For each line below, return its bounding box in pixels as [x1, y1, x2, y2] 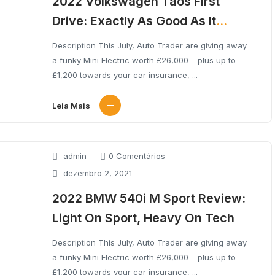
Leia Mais [52, 100, 90, 110]
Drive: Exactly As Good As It [52, 14, 216, 28]
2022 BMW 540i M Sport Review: [52, 191, 246, 206]
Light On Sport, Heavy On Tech [52, 211, 234, 225]
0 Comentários [109, 150, 165, 161]
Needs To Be [52, 33, 126, 48]
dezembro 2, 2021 [61, 168, 132, 178]
